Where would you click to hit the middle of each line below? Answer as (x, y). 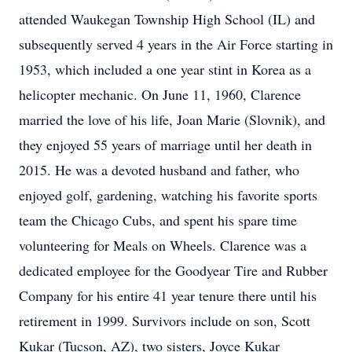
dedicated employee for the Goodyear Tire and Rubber (173, 270)
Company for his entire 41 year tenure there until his (168, 295)
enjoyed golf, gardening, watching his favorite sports (168, 195)
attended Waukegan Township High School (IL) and (167, 19)
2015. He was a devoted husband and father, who (159, 170)
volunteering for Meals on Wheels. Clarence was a (163, 245)
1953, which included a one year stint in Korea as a (165, 69)
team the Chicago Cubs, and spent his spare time (158, 220)
